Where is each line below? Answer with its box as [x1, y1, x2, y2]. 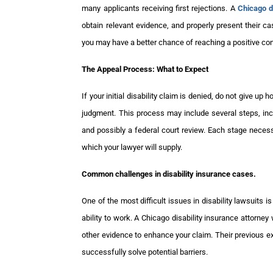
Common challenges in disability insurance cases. [82, 169, 257, 179]
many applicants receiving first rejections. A [82, 4, 238, 13]
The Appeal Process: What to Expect [82, 65, 209, 74]
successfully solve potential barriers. [82, 247, 208, 257]
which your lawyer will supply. [82, 143, 183, 152]
